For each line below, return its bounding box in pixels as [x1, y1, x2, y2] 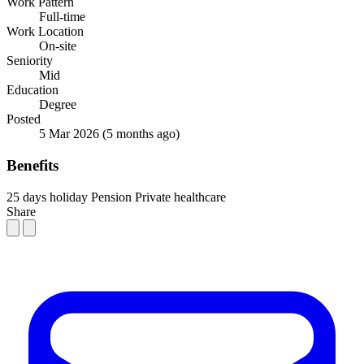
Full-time [39, 10, 85, 24]
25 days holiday [6, 189, 88, 204]
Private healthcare [135, 189, 226, 204]
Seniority [6, 54, 53, 68]
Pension [91, 189, 132, 204]
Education [6, 83, 58, 97]
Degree [39, 97, 76, 112]
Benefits [6, 157, 58, 175]
